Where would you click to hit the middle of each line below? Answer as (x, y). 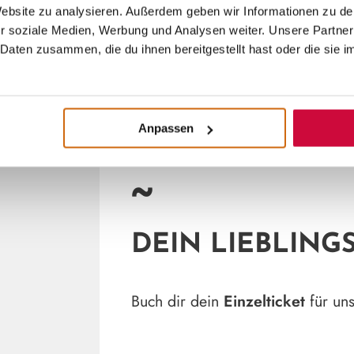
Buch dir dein (178, 301)
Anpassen (166, 128)
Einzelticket (267, 301)
